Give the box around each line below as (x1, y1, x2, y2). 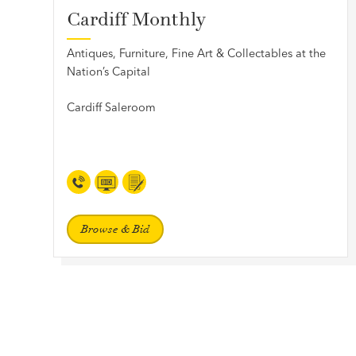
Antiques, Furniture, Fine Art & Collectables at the (67, 45, 327, 60)
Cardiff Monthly (67, 7, 207, 31)
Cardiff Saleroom (67, 99, 157, 114)
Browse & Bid (81, 221, 150, 237)
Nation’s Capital (67, 64, 151, 79)
